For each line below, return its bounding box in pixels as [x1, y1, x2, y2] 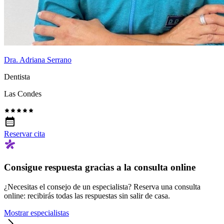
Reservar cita [4, 129, 45, 138]
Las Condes [4, 89, 41, 98]
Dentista [4, 72, 30, 81]
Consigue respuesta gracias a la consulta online [4, 162, 195, 173]
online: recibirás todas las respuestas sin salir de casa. [4, 191, 170, 200]
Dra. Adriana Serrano [4, 55, 71, 64]
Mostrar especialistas [4, 208, 69, 217]
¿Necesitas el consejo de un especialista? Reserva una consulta [4, 182, 200, 191]
